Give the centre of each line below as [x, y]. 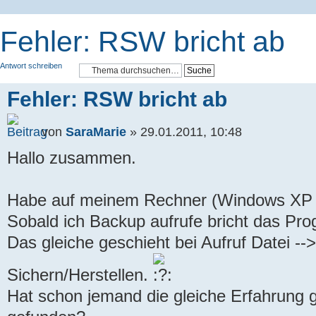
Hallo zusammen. [72, 158]
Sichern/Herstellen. [80, 275]
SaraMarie [96, 132]
